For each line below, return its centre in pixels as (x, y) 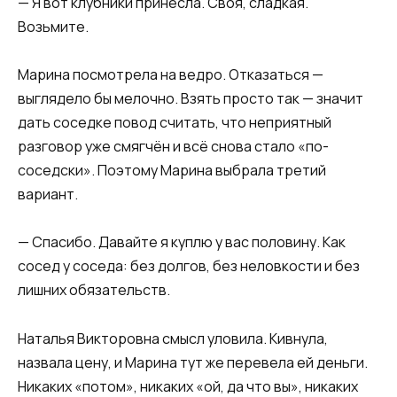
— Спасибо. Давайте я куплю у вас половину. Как (182, 242)
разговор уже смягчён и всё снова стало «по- (173, 147)
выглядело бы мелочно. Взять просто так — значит (191, 99)
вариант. (48, 195)
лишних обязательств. (94, 290)
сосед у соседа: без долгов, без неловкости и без (189, 266)
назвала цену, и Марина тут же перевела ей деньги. (193, 362)
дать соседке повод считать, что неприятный (175, 123)
